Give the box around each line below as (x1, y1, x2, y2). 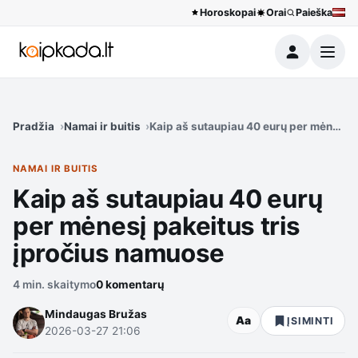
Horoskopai (200, 6, 257, 19)
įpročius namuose (13, 237, 225, 268)
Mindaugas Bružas (45, 307, 147, 320)
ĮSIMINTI (287, 314, 334, 327)
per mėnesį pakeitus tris (13, 210, 300, 241)
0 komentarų (96, 277, 165, 291)
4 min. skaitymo (13, 277, 96, 291)
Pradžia (13, 119, 54, 133)
